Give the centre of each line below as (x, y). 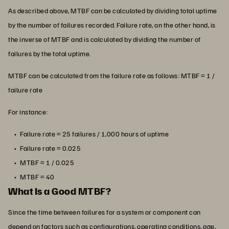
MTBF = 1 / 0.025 (47, 162)
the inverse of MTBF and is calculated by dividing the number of (105, 39)
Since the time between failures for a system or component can (105, 212)
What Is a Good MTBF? (60, 190)
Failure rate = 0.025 (50, 148)
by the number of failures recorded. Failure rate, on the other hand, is (112, 25)
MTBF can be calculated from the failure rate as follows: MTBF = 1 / (112, 75)
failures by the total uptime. (50, 53)
